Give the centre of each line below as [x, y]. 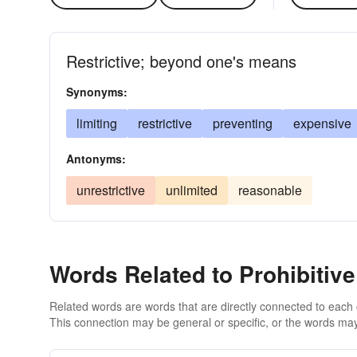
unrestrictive [111, 190]
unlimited [192, 190]
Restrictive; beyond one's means [181, 61]
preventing [243, 123]
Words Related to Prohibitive [202, 274]
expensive [322, 123]
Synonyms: [97, 92]
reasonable [270, 190]
